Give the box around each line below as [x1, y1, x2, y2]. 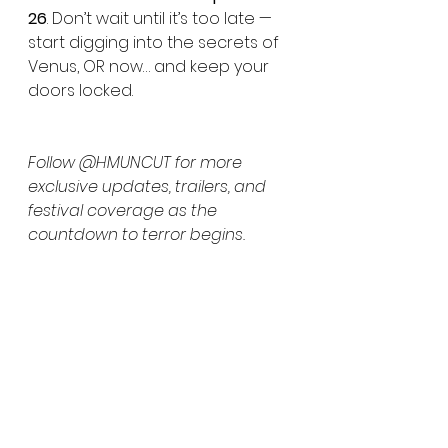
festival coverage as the [28, 198, 221, 222]
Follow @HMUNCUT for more [28, 150, 246, 174]
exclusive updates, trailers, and [28, 174, 270, 198]
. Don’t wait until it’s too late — [47, 6, 276, 30]
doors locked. [28, 78, 133, 102]
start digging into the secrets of [28, 30, 283, 54]
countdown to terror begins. [28, 222, 245, 246]
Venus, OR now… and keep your [28, 54, 273, 78]
